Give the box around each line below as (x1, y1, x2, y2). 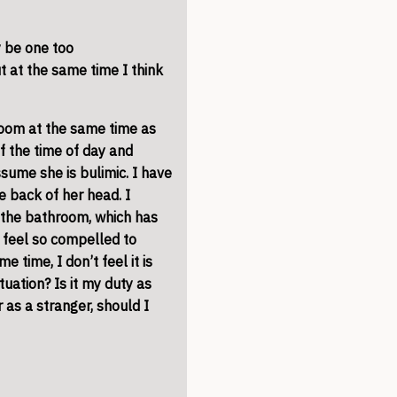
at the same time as (25, 120, 156, 137)
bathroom (25, 208, 89, 226)
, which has (89, 208, 158, 226)
